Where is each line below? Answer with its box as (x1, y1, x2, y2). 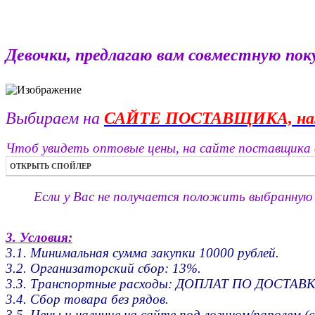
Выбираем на (6, 109, 104, 128)
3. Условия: (6, 230, 72, 245)
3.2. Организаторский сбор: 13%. (6, 261, 201, 276)
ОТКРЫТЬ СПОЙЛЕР (10, 162, 91, 171)
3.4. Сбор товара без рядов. (6, 292, 169, 307)
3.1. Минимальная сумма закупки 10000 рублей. (6, 245, 279, 261)
